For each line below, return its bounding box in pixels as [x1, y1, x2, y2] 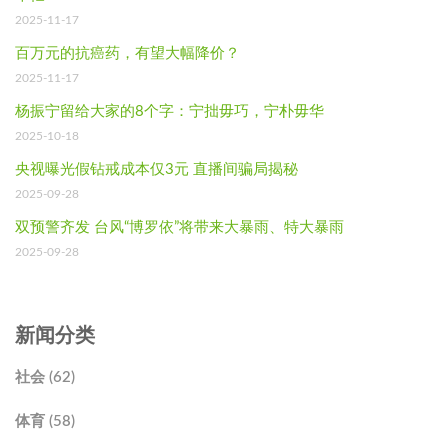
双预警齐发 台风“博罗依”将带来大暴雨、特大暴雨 [15, 220, 344, 236]
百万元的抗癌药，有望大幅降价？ [15, 46, 240, 62]
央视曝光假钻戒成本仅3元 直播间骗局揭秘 [15, 162, 298, 178]
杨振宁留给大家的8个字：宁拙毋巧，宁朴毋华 [15, 104, 324, 120]
